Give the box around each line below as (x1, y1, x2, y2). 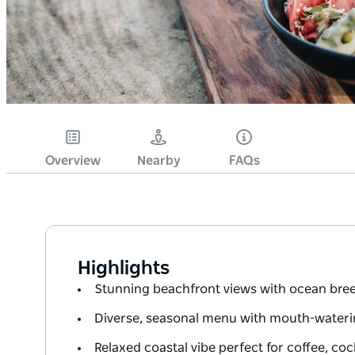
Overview (45, 155, 101, 168)
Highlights (78, 259, 170, 279)
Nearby (136, 155, 181, 168)
